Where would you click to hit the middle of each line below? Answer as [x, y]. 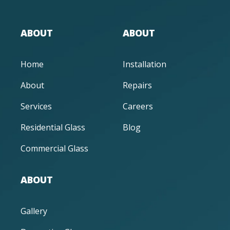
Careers [138, 106]
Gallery [34, 211]
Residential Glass [53, 127]
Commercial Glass [54, 148]
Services [36, 106]
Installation [145, 64]
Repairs [137, 85]
